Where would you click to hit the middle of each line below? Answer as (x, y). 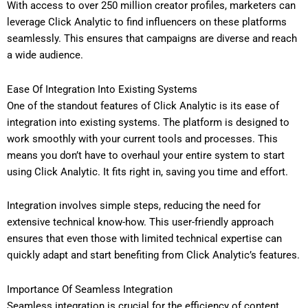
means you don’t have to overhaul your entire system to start (146, 155)
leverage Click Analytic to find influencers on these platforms (147, 22)
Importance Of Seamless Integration (90, 289)
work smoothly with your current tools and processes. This (142, 139)
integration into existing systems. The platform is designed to (148, 122)
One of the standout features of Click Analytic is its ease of (143, 106)
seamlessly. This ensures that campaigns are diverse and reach (152, 39)
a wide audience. (45, 55)
